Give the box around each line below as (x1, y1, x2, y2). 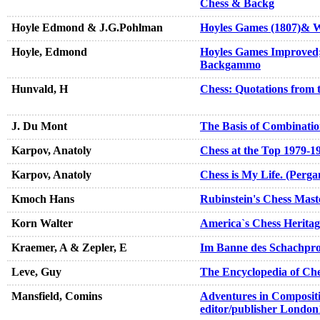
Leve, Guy (11, 266, 61, 279)
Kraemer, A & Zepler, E (11, 241, 127, 254)
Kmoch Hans (11, 193, 74, 206)
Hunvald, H (11, 83, 68, 96)
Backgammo (200, 59, 261, 71)
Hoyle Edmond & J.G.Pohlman (11, 21, 163, 34)
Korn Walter (11, 217, 73, 230)
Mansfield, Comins (11, 290, 102, 303)
